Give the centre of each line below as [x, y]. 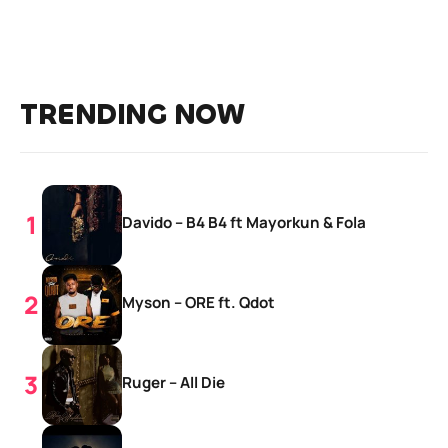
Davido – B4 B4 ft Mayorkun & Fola [244, 223]
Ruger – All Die [173, 383]
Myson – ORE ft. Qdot [198, 303]
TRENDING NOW [132, 115]
